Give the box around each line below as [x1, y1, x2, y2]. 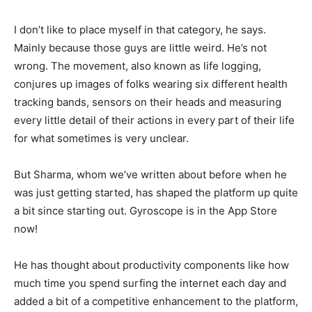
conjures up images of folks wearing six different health [14, 77, 288, 91]
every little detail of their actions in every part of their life [14, 114, 295, 127]
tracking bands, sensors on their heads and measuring [14, 95, 281, 109]
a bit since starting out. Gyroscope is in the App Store [14, 204, 277, 218]
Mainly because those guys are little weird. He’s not [14, 41, 267, 55]
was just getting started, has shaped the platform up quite [14, 186, 298, 200]
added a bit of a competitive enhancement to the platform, [14, 295, 298, 309]
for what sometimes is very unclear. [14, 132, 189, 146]
